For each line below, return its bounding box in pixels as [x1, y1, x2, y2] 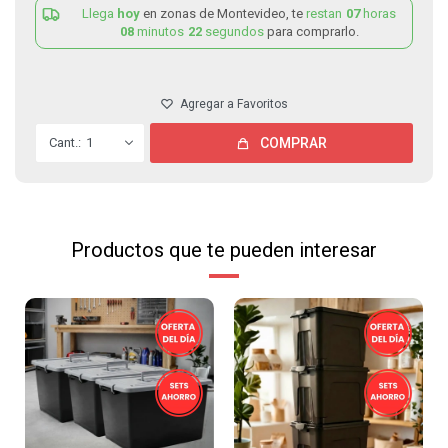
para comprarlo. [267, 24, 359, 39]
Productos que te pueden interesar [71, 238, 377, 262]
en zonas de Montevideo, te [143, 6, 306, 21]
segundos [202, 24, 267, 39]
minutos [134, 24, 187, 39]
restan [306, 6, 345, 21]
